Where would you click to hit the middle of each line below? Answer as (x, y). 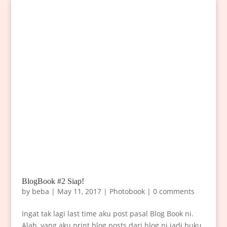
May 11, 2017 (79, 192)
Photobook (127, 192)
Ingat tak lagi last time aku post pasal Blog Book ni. (107, 214)
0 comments (174, 192)
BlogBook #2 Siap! (53, 181)
